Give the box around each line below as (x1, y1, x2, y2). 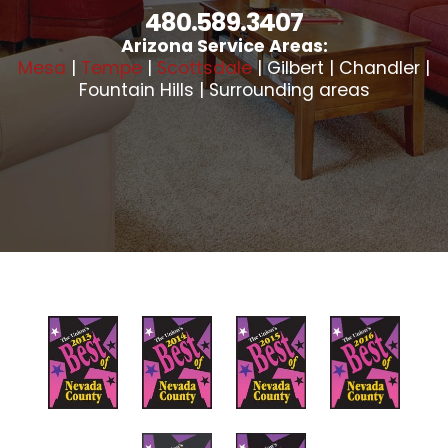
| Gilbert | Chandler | (252, 56, 430, 80)
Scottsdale (157, 56, 252, 80)
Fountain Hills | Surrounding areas (78, 78, 370, 102)
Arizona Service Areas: (120, 34, 328, 58)
